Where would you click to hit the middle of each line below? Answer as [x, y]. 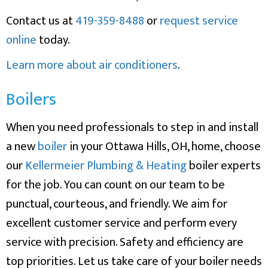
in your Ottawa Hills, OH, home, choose [164, 146]
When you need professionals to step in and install [132, 127]
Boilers [31, 99]
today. [53, 40]
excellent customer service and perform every [121, 223]
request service [199, 21]
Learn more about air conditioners [92, 65]
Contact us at [41, 21]
